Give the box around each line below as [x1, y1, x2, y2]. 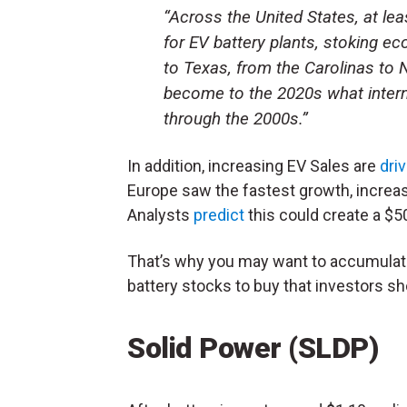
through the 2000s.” [164, 108, 308, 130]
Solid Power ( [127, 331, 298, 366]
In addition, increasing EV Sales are [127, 156, 380, 176]
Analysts [127, 205, 194, 225]
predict [194, 205, 248, 225]
